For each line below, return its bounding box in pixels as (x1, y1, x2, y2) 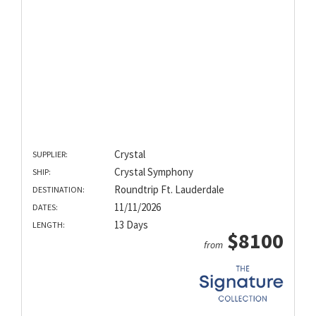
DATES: (32, 202, 58, 213)
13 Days (114, 218, 148, 232)
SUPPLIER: (32, 149, 68, 160)
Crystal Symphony (114, 165, 193, 179)
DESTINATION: (32, 184, 85, 195)
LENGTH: (32, 219, 65, 231)
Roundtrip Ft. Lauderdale (114, 183, 224, 197)
